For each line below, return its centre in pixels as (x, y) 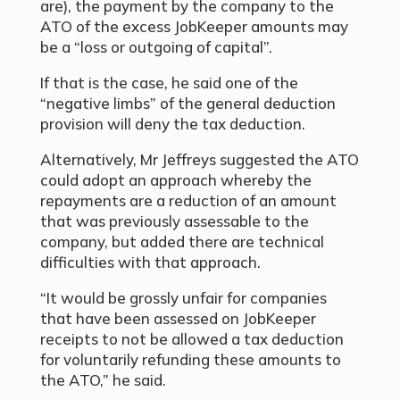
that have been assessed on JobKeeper (178, 319)
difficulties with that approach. (150, 262)
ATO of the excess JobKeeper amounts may (194, 27)
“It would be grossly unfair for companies (183, 298)
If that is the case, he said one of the (169, 83)
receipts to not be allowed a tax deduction (192, 339)
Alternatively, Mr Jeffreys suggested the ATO (199, 160)
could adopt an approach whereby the (175, 180)
